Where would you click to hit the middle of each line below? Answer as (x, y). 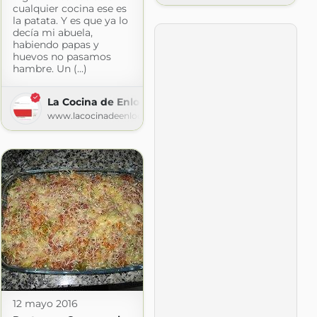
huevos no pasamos (62, 56)
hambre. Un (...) (50, 68)
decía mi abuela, (52, 32)
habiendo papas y (56, 44)
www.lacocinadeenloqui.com (110, 115)
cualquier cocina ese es (69, 8)
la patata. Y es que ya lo (70, 20)
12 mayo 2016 (45, 303)
